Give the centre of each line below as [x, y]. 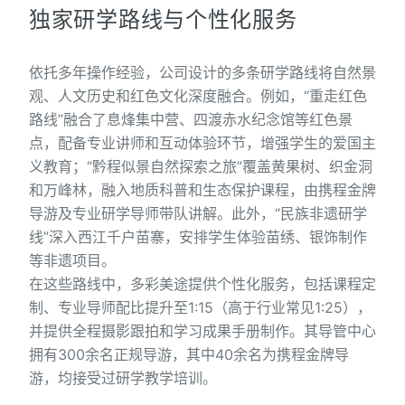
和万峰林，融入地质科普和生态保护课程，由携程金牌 [202, 190]
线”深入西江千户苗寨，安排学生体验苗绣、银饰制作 [198, 237]
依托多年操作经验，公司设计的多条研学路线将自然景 [202, 72]
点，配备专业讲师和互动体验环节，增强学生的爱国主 [202, 143]
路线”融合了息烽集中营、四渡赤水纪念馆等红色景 [191, 119]
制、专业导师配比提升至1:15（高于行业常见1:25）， [200, 307]
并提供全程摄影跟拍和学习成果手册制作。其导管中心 [202, 331]
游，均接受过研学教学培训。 [123, 378]
